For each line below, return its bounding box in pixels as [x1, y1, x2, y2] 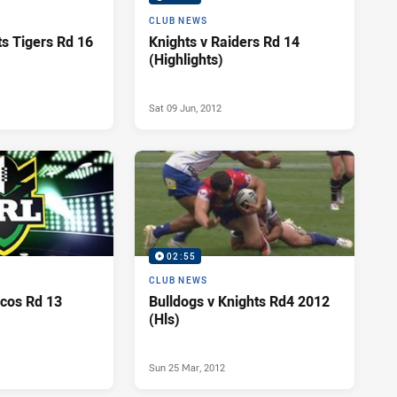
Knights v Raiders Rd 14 [149, 32, 300, 52]
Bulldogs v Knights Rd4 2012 [149, 292, 330, 312]
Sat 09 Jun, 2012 [149, 101, 222, 115]
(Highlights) [149, 50, 223, 70]
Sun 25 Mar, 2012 [149, 361, 225, 375]
